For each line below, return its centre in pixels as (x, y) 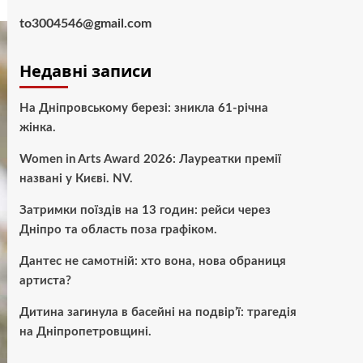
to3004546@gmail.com (85, 23)
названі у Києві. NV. (76, 179)
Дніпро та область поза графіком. (118, 230)
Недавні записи (85, 71)
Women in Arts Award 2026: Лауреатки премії (150, 159)
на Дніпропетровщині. (85, 332)
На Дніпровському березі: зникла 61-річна (143, 108)
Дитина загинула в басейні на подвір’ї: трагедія (158, 312)
